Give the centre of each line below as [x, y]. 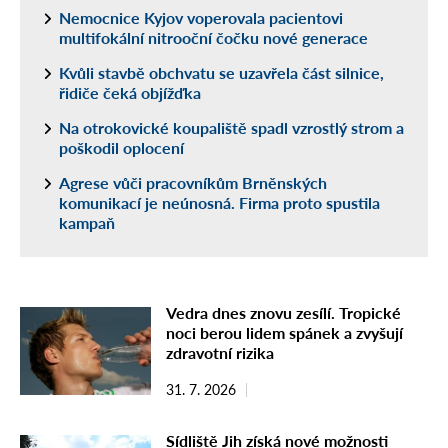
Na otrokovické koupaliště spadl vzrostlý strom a [231, 128]
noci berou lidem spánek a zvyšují [284, 333]
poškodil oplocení [121, 148]
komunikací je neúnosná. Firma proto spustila [219, 203]
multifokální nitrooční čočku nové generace [213, 38]
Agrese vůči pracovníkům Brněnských [193, 183]
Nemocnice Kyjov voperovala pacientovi [201, 18]
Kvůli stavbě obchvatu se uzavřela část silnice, [221, 73]
